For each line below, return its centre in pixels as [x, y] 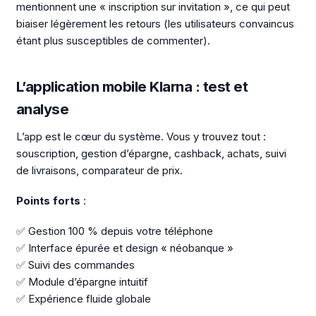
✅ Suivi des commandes [75, 265]
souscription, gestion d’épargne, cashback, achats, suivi [151, 154]
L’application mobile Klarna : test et [132, 86]
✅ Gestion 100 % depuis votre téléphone [114, 231]
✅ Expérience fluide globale [83, 298]
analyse [42, 109]
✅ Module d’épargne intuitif [82, 281]
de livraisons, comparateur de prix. [99, 171]
